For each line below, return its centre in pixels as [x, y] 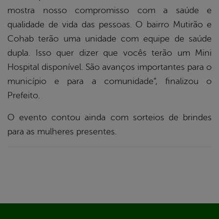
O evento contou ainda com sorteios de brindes [109, 118]
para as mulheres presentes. [62, 132]
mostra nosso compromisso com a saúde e [109, 11]
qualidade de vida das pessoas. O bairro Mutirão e [109, 25]
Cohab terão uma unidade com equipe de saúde [109, 39]
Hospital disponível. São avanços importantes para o [109, 67]
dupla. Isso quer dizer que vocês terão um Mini [109, 53]
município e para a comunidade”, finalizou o [109, 81]
